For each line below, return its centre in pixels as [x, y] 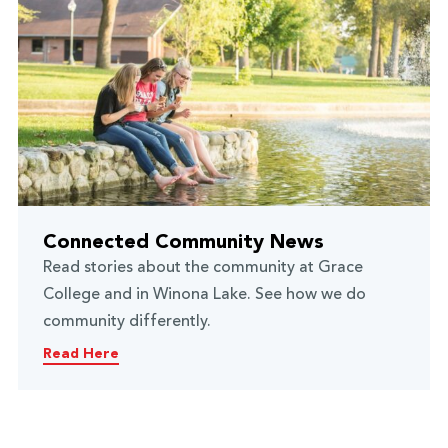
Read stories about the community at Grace [202, 267]
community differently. [126, 321]
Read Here [80, 353]
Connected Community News [183, 242]
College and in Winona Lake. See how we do [204, 294]
